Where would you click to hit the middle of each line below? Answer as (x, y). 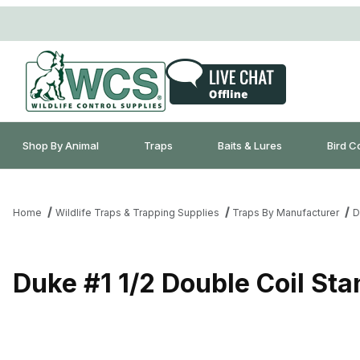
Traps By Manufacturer (286, 213)
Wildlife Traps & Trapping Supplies (137, 213)
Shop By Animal (61, 145)
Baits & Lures (250, 145)
